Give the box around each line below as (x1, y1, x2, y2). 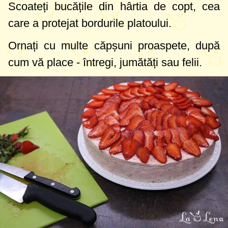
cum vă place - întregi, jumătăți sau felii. (8, 56, 202, 69)
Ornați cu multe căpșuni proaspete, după (8, 39, 220, 52)
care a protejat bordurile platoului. (8, 17, 172, 30)
